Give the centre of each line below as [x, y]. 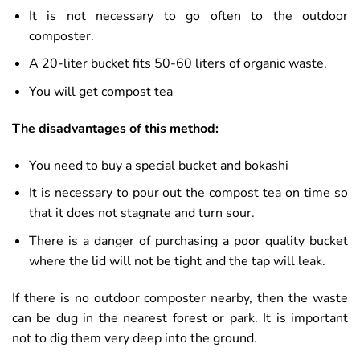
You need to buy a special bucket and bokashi [158, 165]
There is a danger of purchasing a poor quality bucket [188, 241]
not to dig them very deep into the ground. [135, 338]
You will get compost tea [100, 92]
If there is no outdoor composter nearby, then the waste [180, 298]
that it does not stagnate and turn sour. [141, 213]
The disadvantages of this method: [115, 128]
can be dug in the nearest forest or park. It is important [180, 318]
